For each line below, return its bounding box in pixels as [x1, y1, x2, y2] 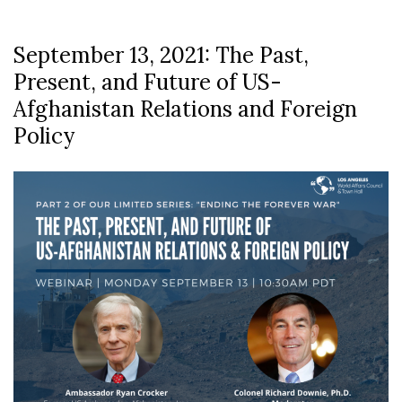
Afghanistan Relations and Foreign [13, 94, 357, 123]
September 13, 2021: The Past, [13, 40, 309, 69]
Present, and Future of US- [13, 67, 282, 96]
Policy [13, 121, 74, 150]
